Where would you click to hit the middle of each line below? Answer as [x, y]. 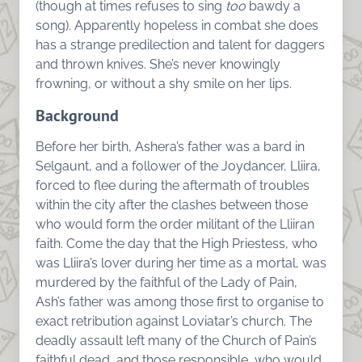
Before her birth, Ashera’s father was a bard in [170, 146]
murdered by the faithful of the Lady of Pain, [166, 282]
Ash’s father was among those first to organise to [180, 301]
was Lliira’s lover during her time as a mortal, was [181, 263]
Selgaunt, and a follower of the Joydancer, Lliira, [178, 166]
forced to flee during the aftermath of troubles [173, 185]
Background [77, 115]
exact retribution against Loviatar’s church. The [174, 321]
